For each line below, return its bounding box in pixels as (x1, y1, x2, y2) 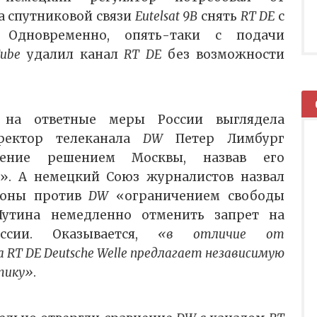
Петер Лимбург (163, 131, 284, 147)
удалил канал (20, 47, 125, 63)
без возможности (161, 47, 284, 63)
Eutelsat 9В (134, 8, 198, 25)
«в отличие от (158, 226, 284, 243)
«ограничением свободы (116, 188, 285, 204)
